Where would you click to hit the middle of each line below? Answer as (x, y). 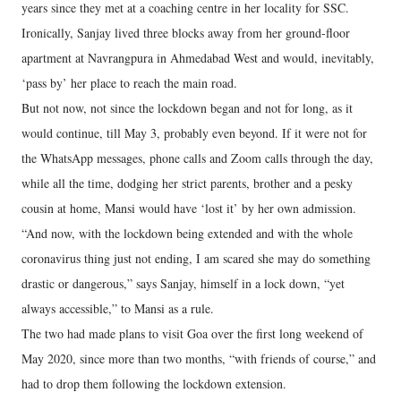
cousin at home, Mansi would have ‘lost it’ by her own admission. (189, 208)
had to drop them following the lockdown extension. (154, 384)
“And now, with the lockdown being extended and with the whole (187, 233)
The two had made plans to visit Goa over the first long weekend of (192, 333)
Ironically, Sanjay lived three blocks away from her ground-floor (186, 33)
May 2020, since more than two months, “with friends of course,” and (199, 358)
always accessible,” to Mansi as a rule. (118, 308)
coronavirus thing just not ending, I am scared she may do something (196, 258)
